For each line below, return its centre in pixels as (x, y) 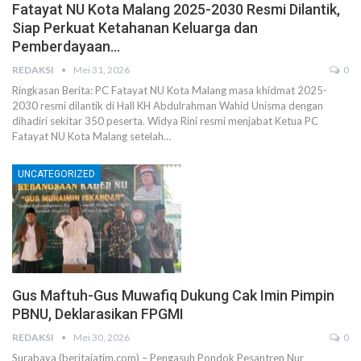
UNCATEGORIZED (56, 174)
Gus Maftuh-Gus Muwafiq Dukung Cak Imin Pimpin (173, 295)
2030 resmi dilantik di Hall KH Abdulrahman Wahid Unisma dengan (168, 106)
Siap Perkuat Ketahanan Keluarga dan (135, 28)
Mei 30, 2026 (102, 337)
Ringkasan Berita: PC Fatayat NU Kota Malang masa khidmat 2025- (170, 91)
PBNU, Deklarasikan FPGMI (98, 313)
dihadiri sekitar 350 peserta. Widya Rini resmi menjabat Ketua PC (165, 121)
